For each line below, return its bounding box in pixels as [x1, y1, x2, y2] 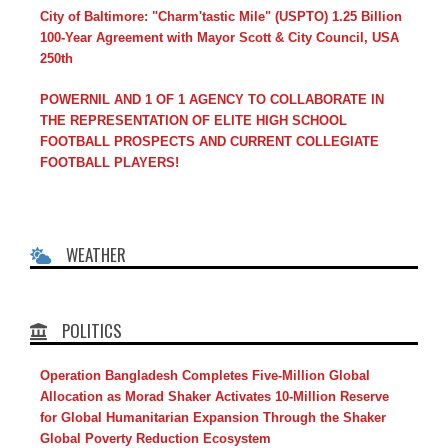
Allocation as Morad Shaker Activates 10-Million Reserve [40, 389, 389, 405]
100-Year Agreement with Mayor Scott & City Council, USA [40, 30, 399, 46]
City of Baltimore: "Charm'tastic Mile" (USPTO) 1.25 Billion [40, 9, 402, 25]
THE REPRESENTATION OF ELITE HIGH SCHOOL [40, 113, 347, 129]
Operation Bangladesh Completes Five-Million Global [40, 368, 370, 384]
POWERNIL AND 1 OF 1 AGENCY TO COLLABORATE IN [40, 92, 384, 108]
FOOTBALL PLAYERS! [40, 155, 179, 171]
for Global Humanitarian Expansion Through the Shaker [40, 410, 386, 426]
